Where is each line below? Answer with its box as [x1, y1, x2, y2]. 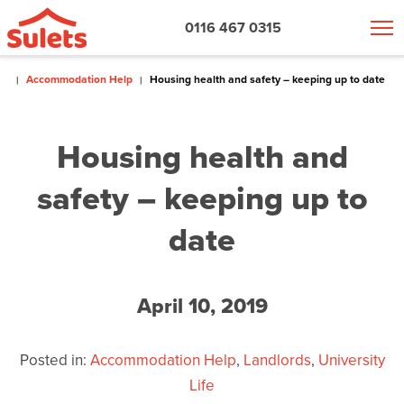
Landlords [243, 348, 311, 372]
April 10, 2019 [136, 289, 268, 321]
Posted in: [19, 348, 87, 372]
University [317, 348, 385, 372]
